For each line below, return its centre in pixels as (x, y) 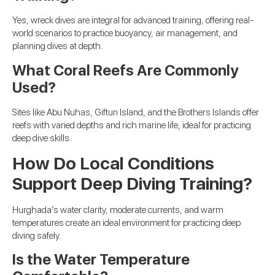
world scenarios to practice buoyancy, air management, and (125, 33)
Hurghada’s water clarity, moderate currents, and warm (118, 210)
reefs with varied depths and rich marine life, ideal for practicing (132, 125)
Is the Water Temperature (101, 260)
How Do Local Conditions (113, 164)
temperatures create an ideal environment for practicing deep (126, 223)
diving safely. (37, 236)
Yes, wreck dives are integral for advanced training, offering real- (133, 21)
